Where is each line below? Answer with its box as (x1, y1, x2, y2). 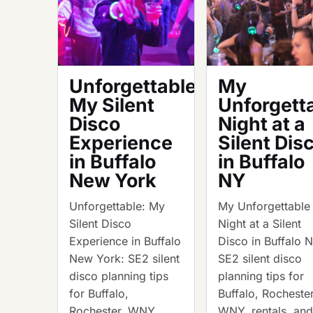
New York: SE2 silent (69, 251, 180, 265)
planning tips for (218, 268, 305, 283)
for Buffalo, (69, 286, 129, 300)
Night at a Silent (218, 216, 302, 231)
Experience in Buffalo (69, 233, 181, 248)
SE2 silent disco (218, 251, 303, 265)
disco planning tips (69, 268, 168, 283)
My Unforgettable (218, 198, 311, 213)
